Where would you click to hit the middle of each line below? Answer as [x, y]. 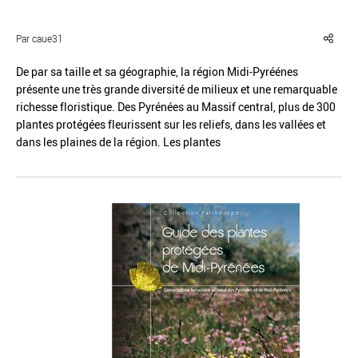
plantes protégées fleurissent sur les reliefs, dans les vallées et [171, 124]
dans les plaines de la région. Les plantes [118, 142]
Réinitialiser [85, 103]
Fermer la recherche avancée [212, 103]
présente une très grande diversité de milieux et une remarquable [177, 89]
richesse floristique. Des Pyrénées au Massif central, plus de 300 [176, 107]
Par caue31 [40, 38]
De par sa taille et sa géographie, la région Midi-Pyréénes [157, 72]
